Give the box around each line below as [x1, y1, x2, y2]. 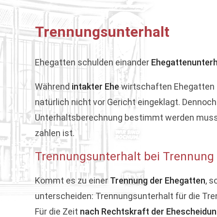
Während [35, 81, 72, 92]
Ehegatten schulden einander [35, 57, 151, 67]
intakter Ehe [72, 81, 121, 92]
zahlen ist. [35, 128, 75, 138]
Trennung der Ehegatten [110, 175, 205, 186]
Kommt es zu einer [35, 175, 110, 186]
